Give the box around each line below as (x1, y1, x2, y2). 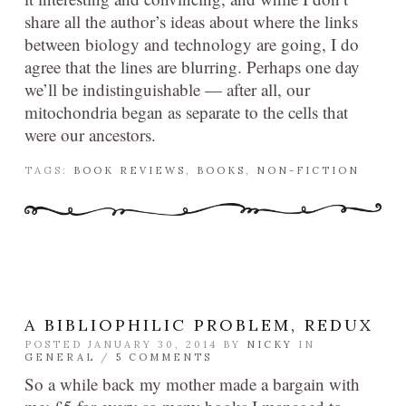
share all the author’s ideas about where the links (24, 10, 358, 34)
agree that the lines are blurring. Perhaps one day (24, 55, 360, 79)
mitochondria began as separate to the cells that (24, 101, 348, 124)
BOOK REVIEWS (73, 164, 186, 178)
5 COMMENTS (116, 351, 212, 364)
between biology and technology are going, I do (24, 33, 359, 56)
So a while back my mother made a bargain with (24, 372, 360, 396)
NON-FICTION (256, 164, 360, 178)
